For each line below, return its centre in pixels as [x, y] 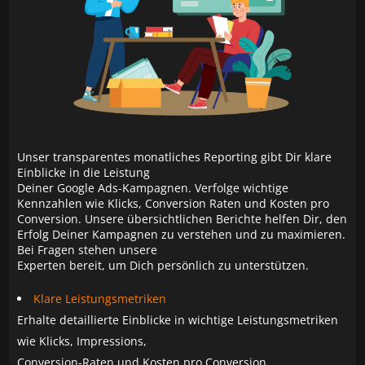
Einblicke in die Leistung [84, 173]
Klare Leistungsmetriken [100, 299]
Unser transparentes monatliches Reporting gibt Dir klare [175, 157]
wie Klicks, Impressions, [82, 341]
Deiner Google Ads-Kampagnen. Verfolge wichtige [153, 188]
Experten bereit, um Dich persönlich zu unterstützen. [163, 266]
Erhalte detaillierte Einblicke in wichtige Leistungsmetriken [178, 320]
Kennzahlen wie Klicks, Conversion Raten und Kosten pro [174, 204]
